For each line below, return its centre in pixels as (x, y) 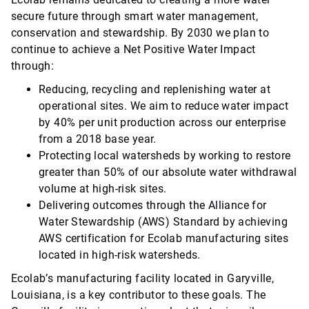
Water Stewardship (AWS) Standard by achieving (163, 222)
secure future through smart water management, (134, 17)
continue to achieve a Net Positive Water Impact (133, 50)
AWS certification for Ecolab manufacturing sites (164, 239)
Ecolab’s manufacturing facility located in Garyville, (143, 279)
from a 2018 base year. (98, 139)
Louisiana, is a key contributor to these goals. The (139, 295)
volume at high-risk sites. (103, 189)
